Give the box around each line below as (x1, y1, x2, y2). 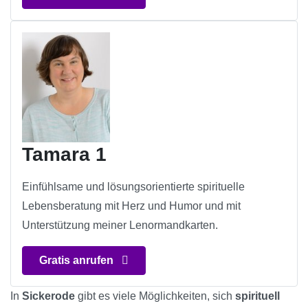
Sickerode (22, 290, 75, 302)
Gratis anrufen (39, 254, 116, 267)
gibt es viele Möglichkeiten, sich (75, 290, 235, 302)
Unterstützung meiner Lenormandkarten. (22, 219, 218, 232)
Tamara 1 (22, 144, 107, 166)
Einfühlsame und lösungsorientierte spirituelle (22, 181, 245, 193)
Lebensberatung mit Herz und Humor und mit (22, 200, 241, 212)
